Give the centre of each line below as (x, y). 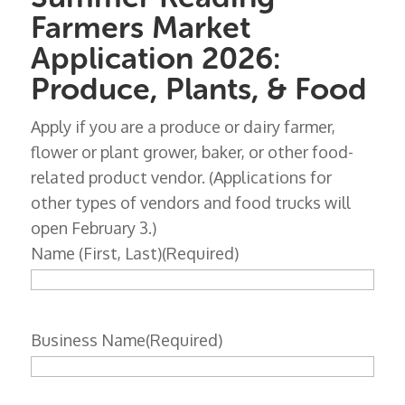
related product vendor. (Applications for (181, 178)
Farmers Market (140, 28)
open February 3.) (93, 228)
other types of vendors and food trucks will (190, 203)
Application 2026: (155, 59)
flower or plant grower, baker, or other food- (192, 152)
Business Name (88, 340)
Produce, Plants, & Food (198, 89)
